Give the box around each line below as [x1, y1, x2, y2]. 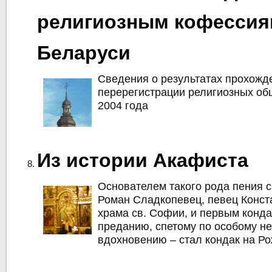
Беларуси [37, 42, 131, 64]
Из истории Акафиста [37, 149, 249, 172]
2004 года [98, 100, 149, 112]
